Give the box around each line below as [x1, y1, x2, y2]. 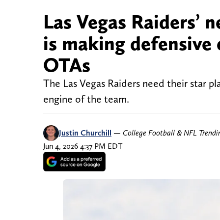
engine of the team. [43, 93, 129, 106]
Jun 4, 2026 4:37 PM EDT [43, 141, 122, 151]
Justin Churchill [59, 128, 111, 138]
